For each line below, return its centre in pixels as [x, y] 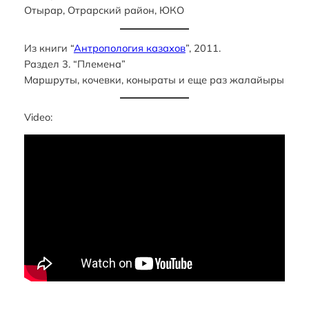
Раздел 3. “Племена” [74, 63]
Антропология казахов [129, 48]
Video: [38, 117]
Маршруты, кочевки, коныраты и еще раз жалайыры [154, 79]
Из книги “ [49, 48]
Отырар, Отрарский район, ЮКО [104, 10]
